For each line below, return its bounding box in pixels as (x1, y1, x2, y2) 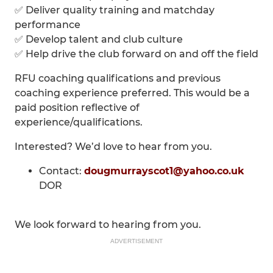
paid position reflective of (15, 102, 140, 113)
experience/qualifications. (15, 116, 143, 128)
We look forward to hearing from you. (15, 219, 201, 230)
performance (15, 19, 80, 30)
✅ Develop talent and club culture (15, 34, 183, 45)
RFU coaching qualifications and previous (15, 73, 221, 84)
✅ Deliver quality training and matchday (15, 4, 214, 16)
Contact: (39, 165, 84, 177)
